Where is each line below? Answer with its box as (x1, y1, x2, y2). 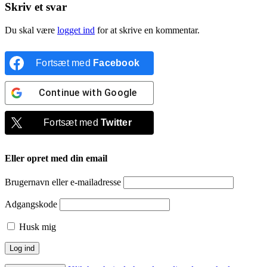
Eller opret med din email (5, 153, 107, 164)
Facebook (93, 57, 139, 68)
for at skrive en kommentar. (95, 24, 200, 35)
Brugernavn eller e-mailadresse (5, 177, 121, 188)
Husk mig (17, 222, 56, 232)
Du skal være (5, 24, 57, 35)
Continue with (38, 86, 104, 98)
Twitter (101, 117, 132, 128)
